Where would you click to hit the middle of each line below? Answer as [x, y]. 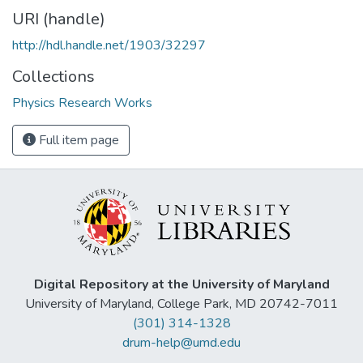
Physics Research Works [82, 102]
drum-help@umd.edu [181, 343]
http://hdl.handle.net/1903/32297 [109, 45]
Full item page [77, 140]
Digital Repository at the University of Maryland [181, 285]
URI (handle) [59, 19]
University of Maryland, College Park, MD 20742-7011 [181, 304]
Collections [53, 76]
